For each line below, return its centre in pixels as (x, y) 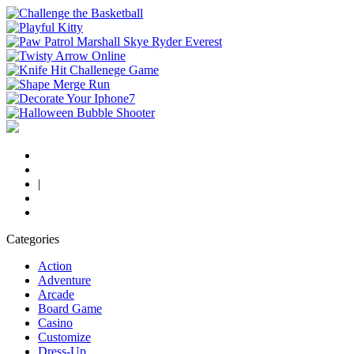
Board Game (70, 309)
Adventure (64, 280)
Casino (55, 323)
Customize (64, 337)
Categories (33, 239)
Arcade (56, 294)
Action (55, 266)
